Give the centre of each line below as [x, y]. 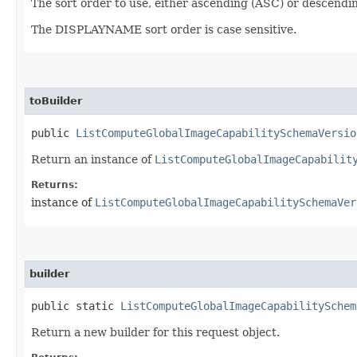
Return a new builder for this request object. [155, 332]
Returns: [55, 184]
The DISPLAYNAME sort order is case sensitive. [164, 29]
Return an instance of [93, 159]
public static [76, 306]
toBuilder [56, 100]
